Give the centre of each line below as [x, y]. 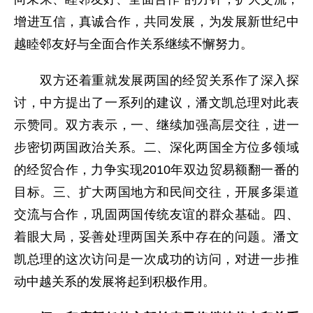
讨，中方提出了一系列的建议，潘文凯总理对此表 [156, 103]
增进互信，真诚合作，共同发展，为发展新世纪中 [156, 22]
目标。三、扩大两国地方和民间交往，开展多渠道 [156, 192]
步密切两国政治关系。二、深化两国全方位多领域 [156, 147]
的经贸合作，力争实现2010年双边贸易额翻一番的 [156, 170]
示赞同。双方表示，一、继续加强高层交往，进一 [156, 125]
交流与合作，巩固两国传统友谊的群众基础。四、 [156, 214]
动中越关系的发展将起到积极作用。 [115, 282]
